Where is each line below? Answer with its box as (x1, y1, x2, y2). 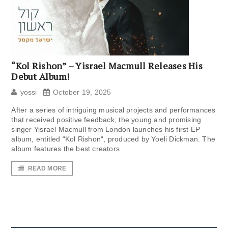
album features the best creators (11, 145, 120, 153)
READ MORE (27, 165, 67, 173)
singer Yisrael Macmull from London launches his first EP (11, 125, 201, 134)
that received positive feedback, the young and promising (11, 116, 202, 124)
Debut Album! (11, 70, 70, 83)
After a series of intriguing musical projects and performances (11, 106, 216, 115)
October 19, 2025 (53, 88, 111, 97)
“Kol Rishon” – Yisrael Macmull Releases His (11, 60, 203, 72)
